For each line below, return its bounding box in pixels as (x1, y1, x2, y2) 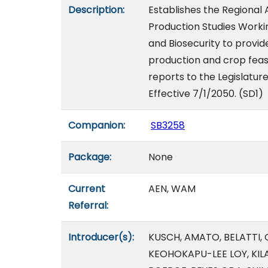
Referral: (68, 199, 108, 212)
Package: (68, 150, 111, 164)
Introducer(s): (68, 230, 134, 244)
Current (68, 182, 105, 196)
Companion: (68, 118, 125, 132)
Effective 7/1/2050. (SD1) (148, 87, 263, 100)
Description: (68, 3, 124, 17)
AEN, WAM (148, 182, 196, 196)
